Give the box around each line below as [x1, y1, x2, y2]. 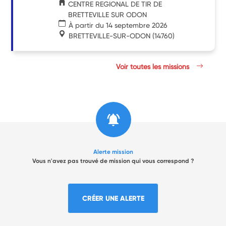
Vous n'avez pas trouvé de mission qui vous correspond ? [32, 157, 194, 164]
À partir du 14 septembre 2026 [69, 21, 168, 29]
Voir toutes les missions [116, 62, 192, 71]
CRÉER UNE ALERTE [82, 193, 144, 203]
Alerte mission [93, 148, 133, 155]
